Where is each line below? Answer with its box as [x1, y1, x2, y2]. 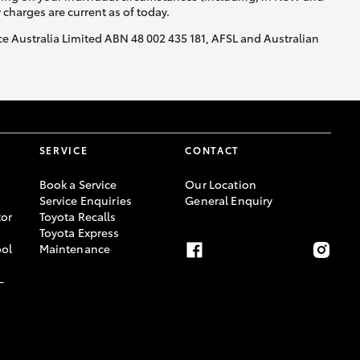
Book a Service [39, 175, 117, 192]
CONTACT [185, 142, 240, 157]
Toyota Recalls [39, 207, 117, 224]
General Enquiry [185, 191, 273, 208]
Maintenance [39, 239, 111, 256]
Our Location [185, 175, 256, 192]
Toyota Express [39, 223, 120, 240]
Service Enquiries [39, 191, 132, 208]
